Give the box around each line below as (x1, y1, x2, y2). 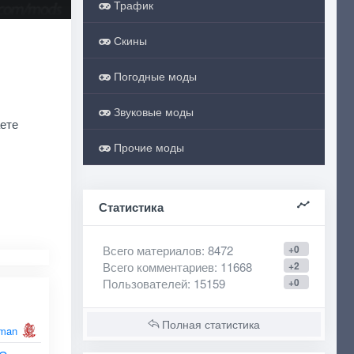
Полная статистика (158, 316, 260, 332)
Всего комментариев (102, 258, 214, 275)
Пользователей (102, 275, 187, 292)
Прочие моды (110, 139, 184, 155)
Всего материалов (102, 242, 201, 258)
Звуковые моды (110, 104, 194, 119)
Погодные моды (110, 68, 197, 84)
